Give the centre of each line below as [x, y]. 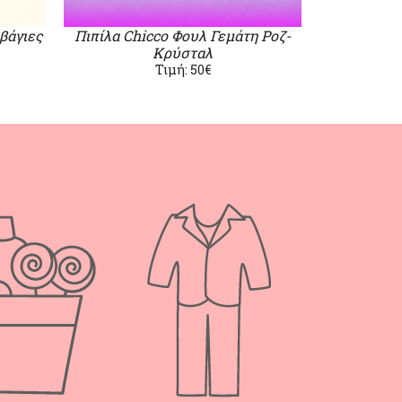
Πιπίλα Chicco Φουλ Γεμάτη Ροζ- [183, 35]
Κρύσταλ [183, 52]
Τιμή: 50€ [183, 70]
